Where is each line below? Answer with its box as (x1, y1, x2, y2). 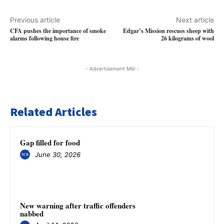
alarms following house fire (10, 34, 79, 42)
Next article (175, 15, 214, 24)
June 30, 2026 (35, 150, 80, 158)
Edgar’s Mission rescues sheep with (122, 26, 214, 35)
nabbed (20, 207, 43, 219)
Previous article (10, 15, 60, 24)
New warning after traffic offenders (20, 199, 135, 211)
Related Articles (10, 104, 97, 119)
